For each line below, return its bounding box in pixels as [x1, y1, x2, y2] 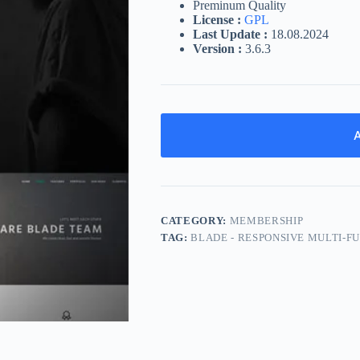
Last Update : [193, 27, 268, 42]
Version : [193, 42, 243, 56]
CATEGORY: [161, 215, 230, 227]
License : [193, 13, 242, 27]
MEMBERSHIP [229, 215, 304, 227]
